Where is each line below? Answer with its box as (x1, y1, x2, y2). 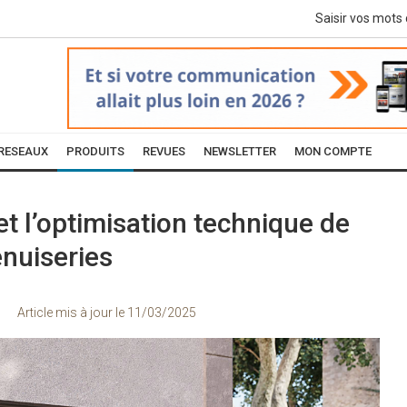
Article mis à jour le (16, 305, 127, 320)
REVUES (143, 144, 185, 158)
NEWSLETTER (203, 144, 276, 158)
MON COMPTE (294, 144, 372, 158)
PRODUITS (66, 144, 124, 158)
